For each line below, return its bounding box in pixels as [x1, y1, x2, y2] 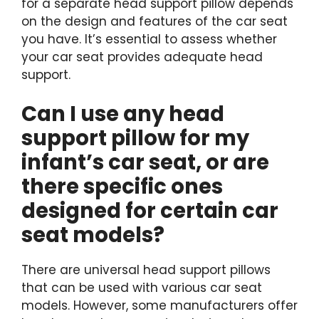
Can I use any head [21, 100, 224, 128]
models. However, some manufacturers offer [21, 297, 298, 314]
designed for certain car [21, 197, 278, 225]
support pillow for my [21, 124, 249, 152]
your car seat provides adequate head [21, 48, 263, 66]
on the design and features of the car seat [21, 12, 288, 30]
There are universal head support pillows [21, 261, 271, 278]
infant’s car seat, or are [21, 148, 269, 177]
